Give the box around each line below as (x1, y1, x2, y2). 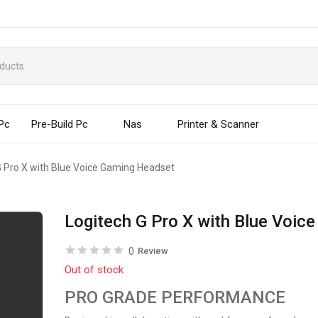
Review (138, 246, 169, 256)
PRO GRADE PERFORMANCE (65, 287, 286, 307)
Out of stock (65, 263, 124, 276)
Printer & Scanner (177, 118, 260, 131)
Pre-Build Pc (31, 118, 89, 131)
